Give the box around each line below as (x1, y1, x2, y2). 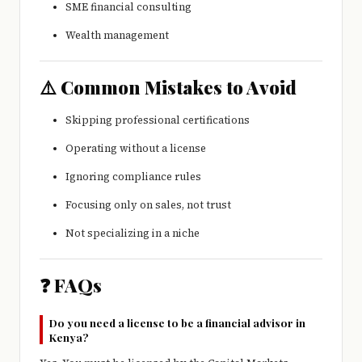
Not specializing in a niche (65, 226, 200, 241)
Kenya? (49, 330, 89, 345)
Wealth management (65, 28, 169, 43)
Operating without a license (65, 141, 206, 156)
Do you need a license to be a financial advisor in (49, 315, 305, 330)
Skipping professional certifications (65, 113, 250, 128)
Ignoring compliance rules (65, 170, 201, 184)
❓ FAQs (40, 273, 102, 298)
